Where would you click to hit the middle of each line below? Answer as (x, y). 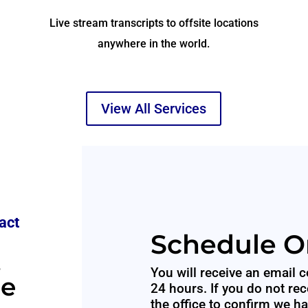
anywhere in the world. (154, 43)
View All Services (154, 108)
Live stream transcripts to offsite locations (154, 23)
